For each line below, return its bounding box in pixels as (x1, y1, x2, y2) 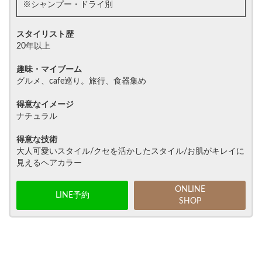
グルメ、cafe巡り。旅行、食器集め (16, 77, 146, 86)
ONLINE (174, 185, 205, 194)
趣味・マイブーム (16, 65, 82, 74)
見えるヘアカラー (16, 159, 82, 168)
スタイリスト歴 (16, 30, 74, 39)
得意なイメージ (16, 101, 74, 109)
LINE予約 (55, 191, 89, 200)
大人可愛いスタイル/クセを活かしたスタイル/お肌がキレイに (16, 147, 244, 156)
